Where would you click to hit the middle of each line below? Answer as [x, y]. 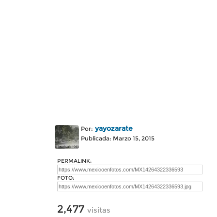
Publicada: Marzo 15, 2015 [118, 138]
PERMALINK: [74, 161]
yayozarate [114, 128]
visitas [99, 210]
